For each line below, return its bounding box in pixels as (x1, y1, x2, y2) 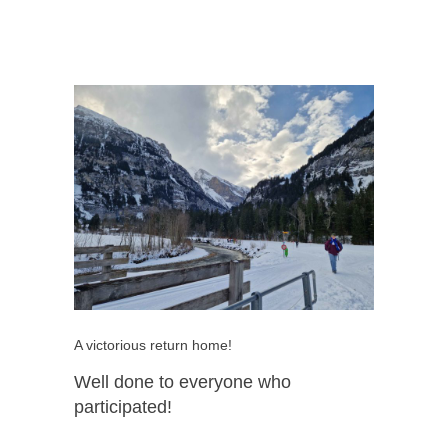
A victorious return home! (74, 336, 232, 353)
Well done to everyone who (74, 371, 291, 392)
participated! (74, 396, 172, 417)
